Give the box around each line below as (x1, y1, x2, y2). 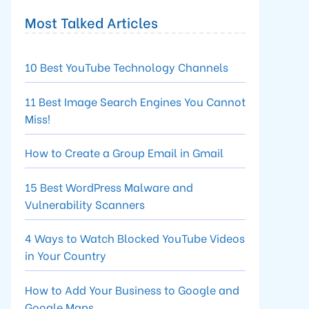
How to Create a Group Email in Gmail (25, 144, 223, 160)
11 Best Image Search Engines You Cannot (25, 92, 246, 109)
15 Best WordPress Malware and (25, 178, 193, 195)
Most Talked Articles (25, 12, 158, 32)
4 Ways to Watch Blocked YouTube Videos (25, 230, 245, 246)
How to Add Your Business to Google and (25, 281, 239, 297)
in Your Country (25, 247, 106, 263)
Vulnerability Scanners (25, 195, 145, 212)
